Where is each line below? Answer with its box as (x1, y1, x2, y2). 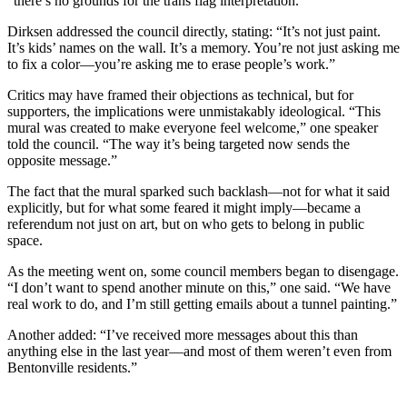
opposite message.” (7, 153, 117, 169)
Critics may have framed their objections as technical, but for (7, 87, 353, 104)
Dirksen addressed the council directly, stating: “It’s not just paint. (7, 24, 381, 40)
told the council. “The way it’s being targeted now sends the (7, 136, 350, 153)
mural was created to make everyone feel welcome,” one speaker (7, 120, 378, 136)
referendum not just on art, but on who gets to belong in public (7, 216, 364, 233)
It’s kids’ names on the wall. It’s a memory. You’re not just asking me (7, 40, 400, 56)
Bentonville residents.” (7, 360, 137, 376)
